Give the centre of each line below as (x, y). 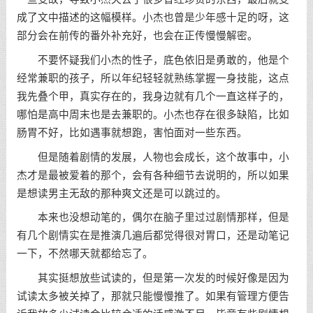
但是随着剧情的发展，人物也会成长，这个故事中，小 (153, 157)
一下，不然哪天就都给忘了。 (85, 254)
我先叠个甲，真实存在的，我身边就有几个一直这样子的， (153, 96)
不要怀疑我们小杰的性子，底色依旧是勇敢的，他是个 (153, 60)
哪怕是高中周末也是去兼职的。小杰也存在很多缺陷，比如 (153, 114)
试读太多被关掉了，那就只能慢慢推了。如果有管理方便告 (153, 297)
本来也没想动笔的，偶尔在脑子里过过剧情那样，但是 (153, 218)
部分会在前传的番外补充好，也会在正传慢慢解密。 (137, 35)
